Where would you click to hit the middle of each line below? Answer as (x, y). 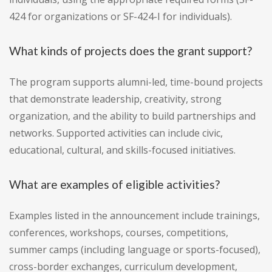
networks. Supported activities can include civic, (116, 133)
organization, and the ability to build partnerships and (132, 116)
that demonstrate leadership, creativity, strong (115, 99)
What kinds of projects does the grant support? (131, 51)
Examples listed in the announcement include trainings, (134, 216)
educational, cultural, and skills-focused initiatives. (122, 150)
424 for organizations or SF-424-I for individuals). (121, 17)
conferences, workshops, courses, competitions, (119, 233)
